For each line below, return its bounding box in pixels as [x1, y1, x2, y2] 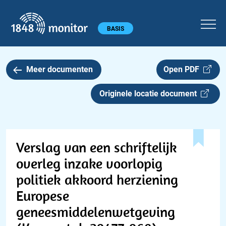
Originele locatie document [99, 89, 201, 98]
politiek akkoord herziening [16, 171, 178, 188]
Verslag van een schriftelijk [16, 138, 177, 156]
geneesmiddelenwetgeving [16, 203, 175, 220]
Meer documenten [26, 65, 93, 74]
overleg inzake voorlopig [16, 154, 162, 172]
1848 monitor [97, 11, 145, 21]
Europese [16, 187, 69, 204]
